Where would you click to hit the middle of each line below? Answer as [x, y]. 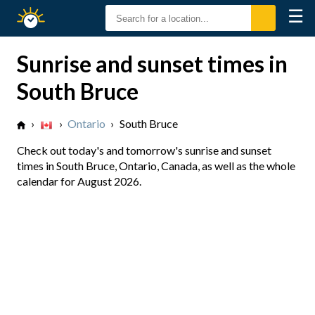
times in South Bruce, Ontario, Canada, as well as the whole [156, 166]
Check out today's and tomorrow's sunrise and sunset [144, 150]
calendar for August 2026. [79, 181]
